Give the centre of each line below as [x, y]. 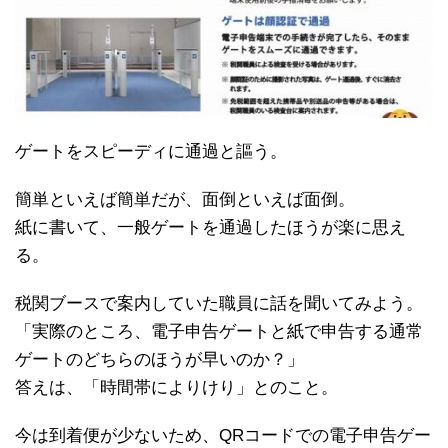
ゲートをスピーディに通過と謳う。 [151, 151]
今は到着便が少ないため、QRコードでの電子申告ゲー [223, 435]
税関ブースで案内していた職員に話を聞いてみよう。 [219, 303]
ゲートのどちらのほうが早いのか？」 [159, 359]
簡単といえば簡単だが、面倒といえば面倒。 [185, 199]
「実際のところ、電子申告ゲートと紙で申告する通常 [219, 331]
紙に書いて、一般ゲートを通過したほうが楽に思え [210, 227]
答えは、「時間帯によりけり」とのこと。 [176, 387]
